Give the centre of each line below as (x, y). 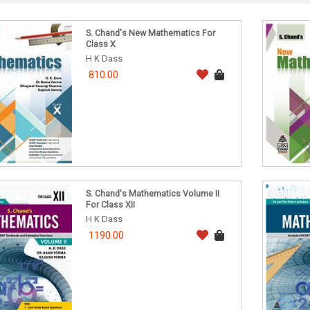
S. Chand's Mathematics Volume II (153, 194)
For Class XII (111, 205)
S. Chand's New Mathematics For (151, 33)
